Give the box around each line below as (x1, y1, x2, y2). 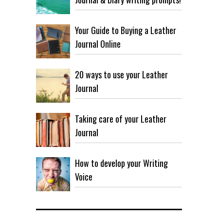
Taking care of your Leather (75, 112, 166, 125)
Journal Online (75, 37, 121, 50)
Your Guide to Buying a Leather (75, 23, 176, 36)
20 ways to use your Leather (75, 68, 168, 81)
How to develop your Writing (75, 156, 168, 169)
